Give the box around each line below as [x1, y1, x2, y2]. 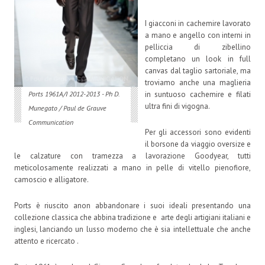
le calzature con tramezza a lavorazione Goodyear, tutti [14, 150, 251, 161]
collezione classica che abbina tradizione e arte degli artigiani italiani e [14, 212, 251, 222]
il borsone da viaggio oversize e [144, 138, 251, 149]
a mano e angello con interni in [144, 30, 251, 40]
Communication [28, 117, 73, 127]
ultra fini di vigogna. [144, 101, 210, 111]
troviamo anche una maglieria [144, 77, 251, 88]
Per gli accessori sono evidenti [144, 127, 251, 137]
